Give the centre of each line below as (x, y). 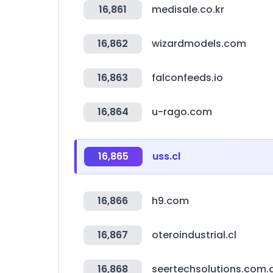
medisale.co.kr (188, 9)
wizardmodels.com (199, 44)
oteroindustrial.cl (194, 235)
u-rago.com (182, 112)
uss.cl (166, 156)
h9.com (170, 201)
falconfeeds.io (187, 78)
